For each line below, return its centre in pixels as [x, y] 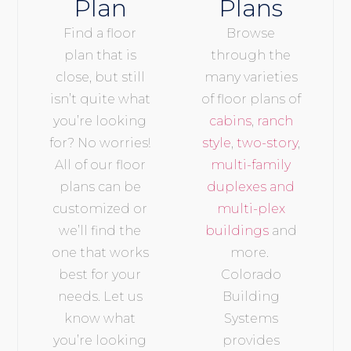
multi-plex [251, 209]
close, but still [100, 78]
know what [100, 319]
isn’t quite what [100, 100]
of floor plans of [251, 100]
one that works [100, 253]
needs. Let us [100, 297]
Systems [251, 319]
